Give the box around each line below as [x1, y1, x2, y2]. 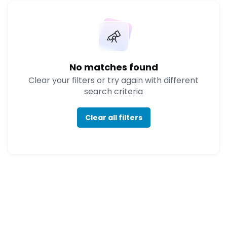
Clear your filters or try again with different [28, 74, 199, 87]
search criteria [84, 86, 143, 98]
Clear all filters [85, 112, 142, 123]
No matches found [69, 61, 158, 74]
